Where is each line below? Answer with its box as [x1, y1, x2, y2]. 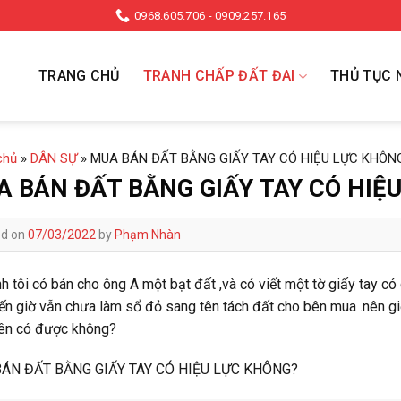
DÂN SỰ [30, 150, 77, 166]
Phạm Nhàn [115, 226, 181, 242]
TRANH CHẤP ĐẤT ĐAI [142, 67, 295, 84]
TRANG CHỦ [38, 67, 120, 84]
